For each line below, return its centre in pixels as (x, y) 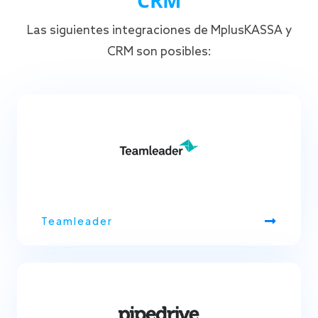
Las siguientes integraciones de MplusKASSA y (159, 31)
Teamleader (77, 220)
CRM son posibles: (159, 52)
